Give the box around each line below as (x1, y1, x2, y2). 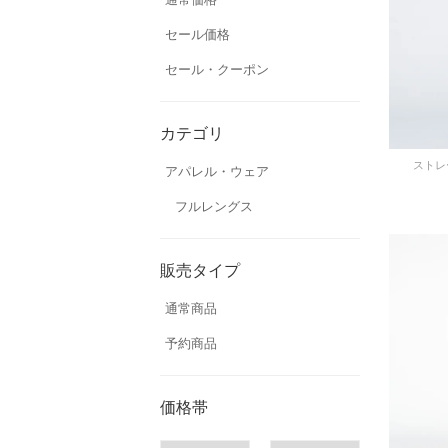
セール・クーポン (165, 62, 269, 77)
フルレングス (175, 199, 253, 214)
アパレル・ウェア (165, 164, 269, 179)
